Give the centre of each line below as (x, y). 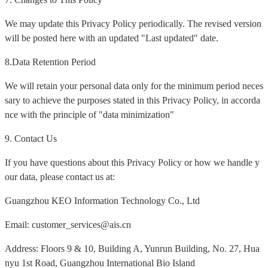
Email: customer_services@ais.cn (68, 225)
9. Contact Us (31, 139)
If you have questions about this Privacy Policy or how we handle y (132, 163)
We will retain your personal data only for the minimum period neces (134, 86)
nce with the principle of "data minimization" (89, 115)
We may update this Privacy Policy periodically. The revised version (133, 24)
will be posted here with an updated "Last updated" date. (112, 38)
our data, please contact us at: (60, 177)
